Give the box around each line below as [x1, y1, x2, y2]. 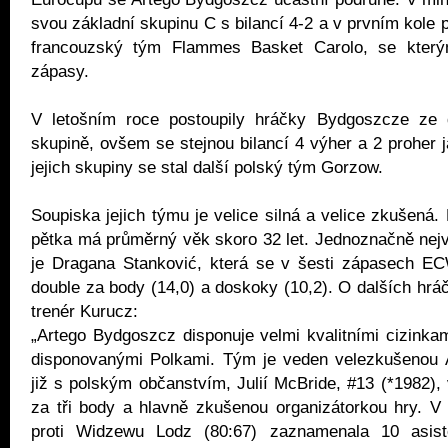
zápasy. [31, 61, 89, 81]
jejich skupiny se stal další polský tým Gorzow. [31, 157, 383, 177]
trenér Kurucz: [31, 301, 148, 321]
